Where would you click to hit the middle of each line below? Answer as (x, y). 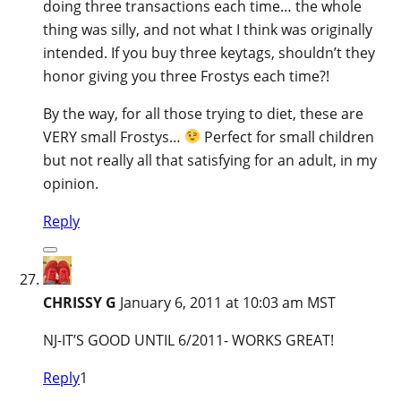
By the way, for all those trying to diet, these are (203, 113)
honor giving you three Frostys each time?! (186, 76)
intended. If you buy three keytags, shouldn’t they (209, 52)
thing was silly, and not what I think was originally (208, 29)
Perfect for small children (288, 137)
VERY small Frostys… (114, 137)
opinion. (71, 183)
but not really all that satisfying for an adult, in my (210, 160)
